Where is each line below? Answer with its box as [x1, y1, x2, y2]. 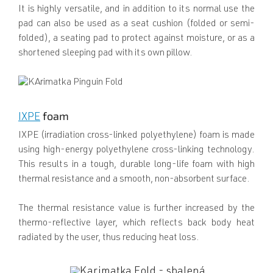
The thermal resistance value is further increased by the [18, 204, 255, 214]
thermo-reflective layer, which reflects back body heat [18, 219, 255, 229]
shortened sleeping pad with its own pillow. [18, 49, 193, 59]
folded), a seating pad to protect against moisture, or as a [18, 34, 255, 44]
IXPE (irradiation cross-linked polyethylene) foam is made [18, 131, 255, 141]
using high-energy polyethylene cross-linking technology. [18, 146, 255, 155]
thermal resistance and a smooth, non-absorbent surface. [18, 175, 250, 185]
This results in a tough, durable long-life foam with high [18, 160, 255, 170]
